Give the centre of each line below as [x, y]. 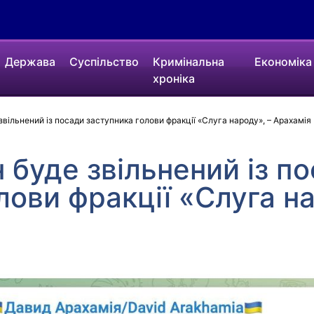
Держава [30, 62]
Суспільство [104, 62]
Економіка [283, 62]
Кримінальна [189, 62]
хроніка [174, 78]
